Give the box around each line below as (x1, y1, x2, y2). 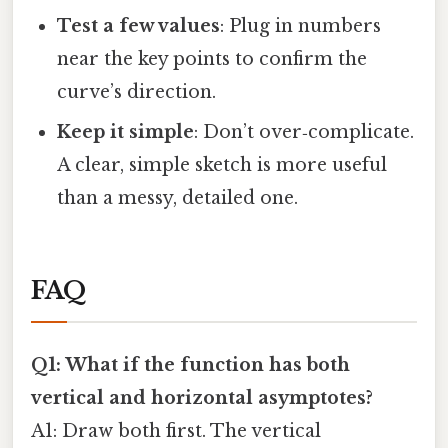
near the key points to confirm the (57, 47, 368, 70)
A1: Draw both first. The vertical (31, 419, 321, 442)
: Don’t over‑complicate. (194, 120, 415, 143)
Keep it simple (57, 120, 195, 143)
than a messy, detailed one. (57, 186, 299, 209)
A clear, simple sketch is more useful (57, 153, 388, 176)
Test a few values (57, 14, 221, 37)
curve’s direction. (57, 80, 217, 103)
